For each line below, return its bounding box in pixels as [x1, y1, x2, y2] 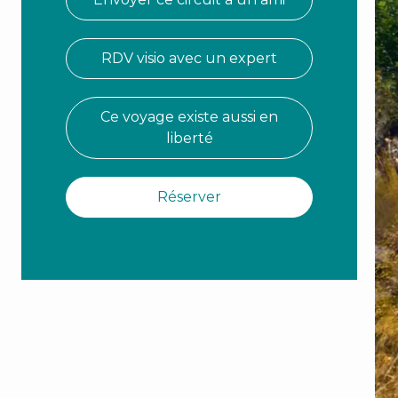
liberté [165, 130, 213, 147]
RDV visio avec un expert [101, 50, 277, 68]
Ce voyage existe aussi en [100, 108, 278, 126]
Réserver [157, 188, 221, 206]
